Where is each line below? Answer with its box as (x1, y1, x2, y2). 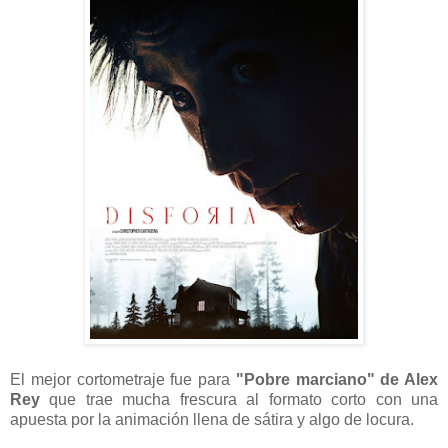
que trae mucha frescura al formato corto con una (40, 390, 438, 408)
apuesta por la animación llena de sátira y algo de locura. (10, 410, 414, 428)
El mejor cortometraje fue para (10, 370, 236, 388)
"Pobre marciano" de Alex (235, 370, 438, 388)
